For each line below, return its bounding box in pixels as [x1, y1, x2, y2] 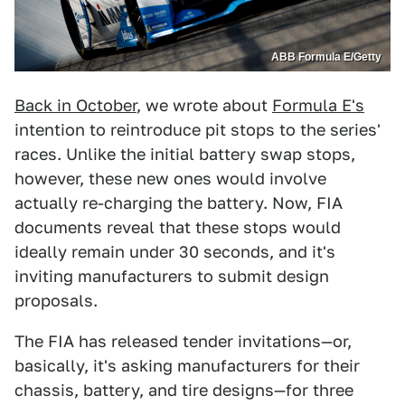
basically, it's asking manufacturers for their [14, 355, 360, 375]
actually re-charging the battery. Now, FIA [14, 193, 343, 212]
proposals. [14, 290, 98, 310]
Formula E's [272, 95, 364, 115]
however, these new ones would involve [14, 168, 326, 188]
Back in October [14, 95, 137, 115]
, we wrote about [137, 95, 272, 115]
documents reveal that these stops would [14, 217, 341, 237]
